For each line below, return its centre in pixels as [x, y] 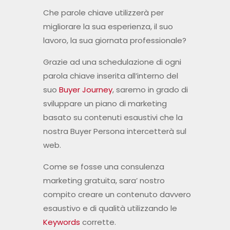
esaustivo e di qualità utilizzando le [110, 208]
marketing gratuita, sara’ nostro [104, 181]
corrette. [98, 222]
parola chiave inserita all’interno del [110, 76]
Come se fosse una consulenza [103, 167]
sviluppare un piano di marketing [105, 104]
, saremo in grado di [150, 90]
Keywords [61, 222]
